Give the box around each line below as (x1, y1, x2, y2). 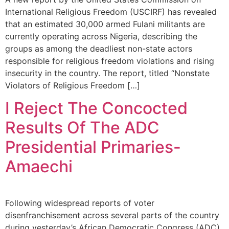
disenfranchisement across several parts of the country (5, 210, 219, 221)
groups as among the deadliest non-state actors (5, 43, 192, 54)
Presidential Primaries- (5, 137, 181, 157)
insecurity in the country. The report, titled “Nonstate (5, 67, 210, 78)
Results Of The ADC (5, 118, 159, 138)
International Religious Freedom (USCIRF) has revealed (5, 6, 217, 17)
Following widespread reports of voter (5, 198, 154, 209)
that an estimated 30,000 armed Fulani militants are (5, 18, 205, 29)
